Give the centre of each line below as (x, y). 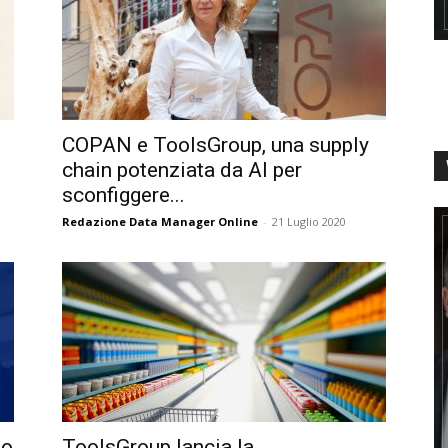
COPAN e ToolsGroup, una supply (215, 145)
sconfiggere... (123, 195)
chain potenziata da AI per (182, 170)
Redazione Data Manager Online (160, 221)
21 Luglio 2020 (309, 221)
